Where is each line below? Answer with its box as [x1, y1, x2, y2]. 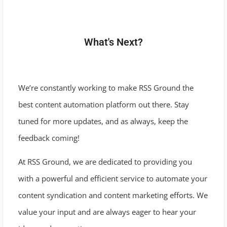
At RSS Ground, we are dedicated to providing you [18, 157, 192, 167]
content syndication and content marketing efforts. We [18, 190, 208, 201]
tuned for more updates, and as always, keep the [18, 116, 188, 126]
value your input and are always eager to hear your [18, 207, 196, 217]
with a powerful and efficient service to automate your [18, 173, 207, 184]
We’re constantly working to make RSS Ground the [18, 82, 194, 93]
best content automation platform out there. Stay [18, 99, 189, 109]
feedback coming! [18, 132, 80, 143]
